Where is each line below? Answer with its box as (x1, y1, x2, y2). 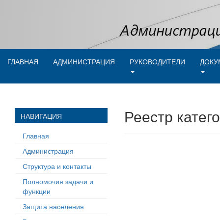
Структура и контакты (23, 161, 91, 171)
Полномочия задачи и (23, 176, 93, 186)
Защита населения (23, 201, 84, 211)
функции (23, 186, 51, 196)
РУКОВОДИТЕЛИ (130, 56, 185, 66)
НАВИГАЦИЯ (21, 111, 62, 121)
